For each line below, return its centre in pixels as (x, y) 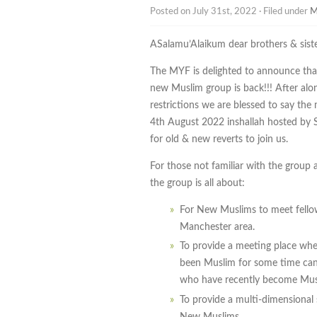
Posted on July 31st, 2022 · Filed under (230, 12)
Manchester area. (219, 227)
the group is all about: (197, 183)
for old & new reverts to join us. (219, 139)
